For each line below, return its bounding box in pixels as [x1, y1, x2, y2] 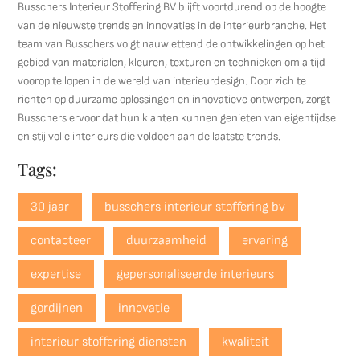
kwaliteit [222, 334, 270, 350]
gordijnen [31, 301, 84, 316]
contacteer [31, 233, 92, 248]
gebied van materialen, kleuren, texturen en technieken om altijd [18, 55, 326, 69]
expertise [31, 267, 82, 282]
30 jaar [31, 199, 70, 215]
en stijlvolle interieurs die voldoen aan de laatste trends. [18, 129, 281, 143]
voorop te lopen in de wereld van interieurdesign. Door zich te [18, 74, 307, 88]
